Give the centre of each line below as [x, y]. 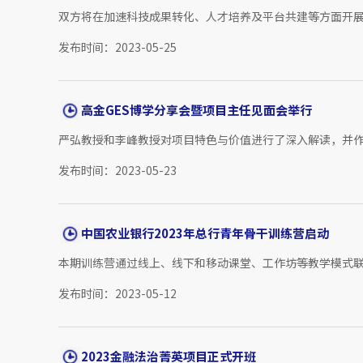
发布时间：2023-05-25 [117, 47]
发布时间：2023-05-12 [117, 294]
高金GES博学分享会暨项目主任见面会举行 [196, 110]
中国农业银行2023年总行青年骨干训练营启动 [205, 233]
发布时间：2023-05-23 [117, 171]
